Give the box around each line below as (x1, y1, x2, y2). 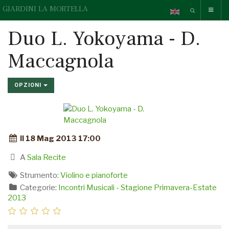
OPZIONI (14, 82, 43, 88)
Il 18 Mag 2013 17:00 (18, 134, 101, 143)
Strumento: (18, 171, 60, 180)
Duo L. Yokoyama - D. (8, 26, 200, 52)
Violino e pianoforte (60, 171, 128, 180)
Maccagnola (8, 48, 114, 74)
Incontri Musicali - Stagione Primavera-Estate (58, 183, 217, 192)
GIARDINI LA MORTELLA (3, 4, 88, 14)
